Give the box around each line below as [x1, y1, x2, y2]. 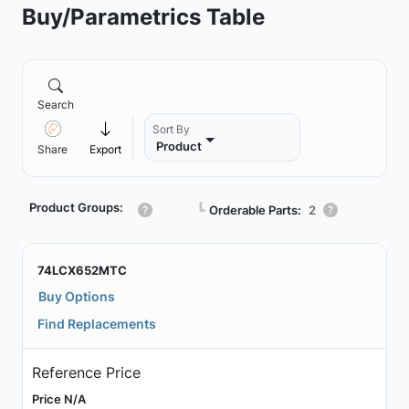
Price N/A [31, 391, 86, 406]
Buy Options [38, 288, 115, 304]
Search [37, 98, 74, 111]
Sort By [152, 122, 190, 136]
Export [89, 142, 121, 156]
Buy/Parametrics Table [22, 3, 265, 30]
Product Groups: [29, 200, 123, 215]
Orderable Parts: [209, 202, 301, 217]
